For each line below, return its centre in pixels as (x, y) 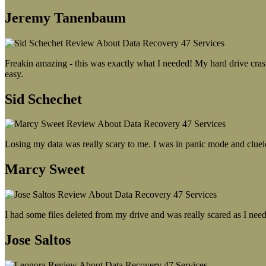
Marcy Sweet (45, 170)
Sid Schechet (43, 99)
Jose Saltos (38, 240)
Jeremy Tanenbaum (65, 18)
